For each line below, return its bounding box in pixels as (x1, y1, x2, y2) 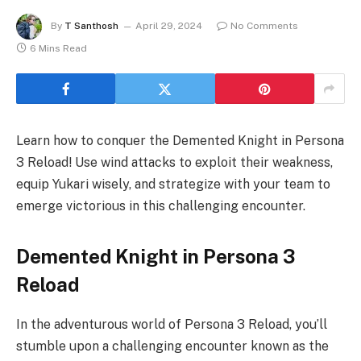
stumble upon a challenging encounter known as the (16, 338, 329, 355)
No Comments (230, 20, 298, 32)
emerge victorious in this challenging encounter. (16, 198, 305, 214)
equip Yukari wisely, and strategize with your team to (16, 176, 330, 192)
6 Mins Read (30, 43, 87, 54)
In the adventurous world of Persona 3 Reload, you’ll (16, 317, 327, 333)
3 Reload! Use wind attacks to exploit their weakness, (16, 155, 333, 170)
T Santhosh (64, 20, 118, 32)
